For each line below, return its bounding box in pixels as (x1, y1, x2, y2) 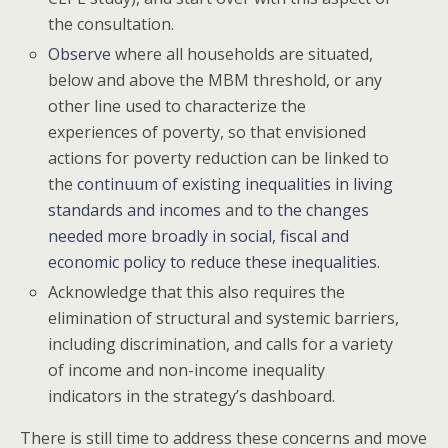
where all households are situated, (111, 42, 374, 65)
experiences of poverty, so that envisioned (48, 120, 367, 143)
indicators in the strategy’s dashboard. (48, 384, 336, 407)
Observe (48, 42, 112, 65)
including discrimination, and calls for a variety (48, 332, 394, 355)
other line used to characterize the (48, 94, 307, 117)
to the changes (257, 198, 370, 221)
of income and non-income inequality (48, 358, 326, 381)
